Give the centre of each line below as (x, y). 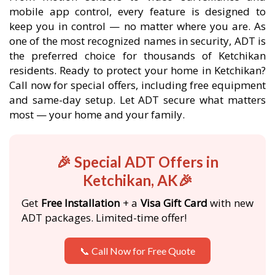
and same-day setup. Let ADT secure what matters (137, 100)
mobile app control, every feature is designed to (137, 11)
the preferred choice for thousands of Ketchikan (137, 56)
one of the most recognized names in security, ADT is (137, 41)
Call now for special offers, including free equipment (137, 85)
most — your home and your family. (97, 114)
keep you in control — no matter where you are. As (137, 26)
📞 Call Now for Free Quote (137, 251)
